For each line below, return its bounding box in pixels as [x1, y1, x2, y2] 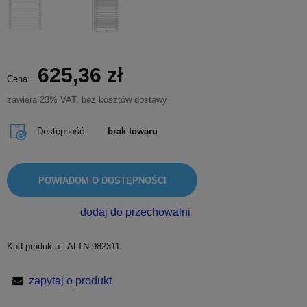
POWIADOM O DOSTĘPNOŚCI [38, 175, 167, 186]
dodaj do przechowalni [80, 206, 191, 219]
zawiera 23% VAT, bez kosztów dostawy [7, 95, 167, 106]
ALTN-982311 [66, 241, 120, 251]
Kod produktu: [7, 241, 62, 251]
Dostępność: [37, 126, 87, 137]
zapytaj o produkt [29, 274, 112, 286]
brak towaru [107, 126, 158, 137]
